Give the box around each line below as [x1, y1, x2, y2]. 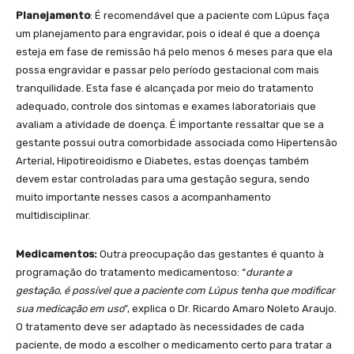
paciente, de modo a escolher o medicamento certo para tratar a [16, 338, 332, 351]
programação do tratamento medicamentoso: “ [16, 265, 246, 278]
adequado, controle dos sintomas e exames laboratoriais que [16, 100, 316, 112]
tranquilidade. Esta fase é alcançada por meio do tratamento [16, 81, 314, 94]
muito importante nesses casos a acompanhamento [16, 190, 271, 203]
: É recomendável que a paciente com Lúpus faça [90, 9, 330, 21]
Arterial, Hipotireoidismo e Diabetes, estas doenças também [16, 154, 309, 167]
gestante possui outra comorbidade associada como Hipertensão [16, 136, 337, 149]
